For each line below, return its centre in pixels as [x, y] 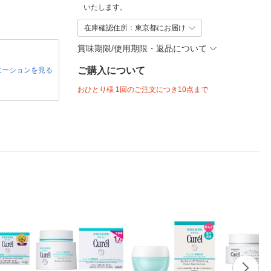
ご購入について [111, 70]
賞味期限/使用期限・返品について [142, 48]
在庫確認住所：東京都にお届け [135, 28]
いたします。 [105, 7]
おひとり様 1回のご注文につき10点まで [143, 90]
